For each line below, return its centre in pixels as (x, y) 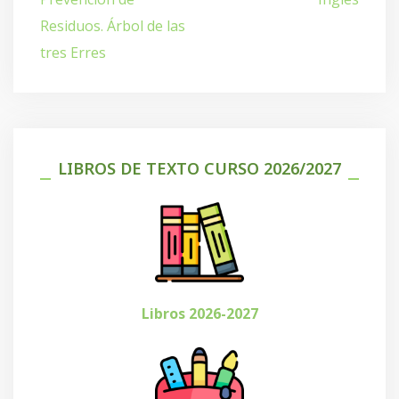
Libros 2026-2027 (199, 313)
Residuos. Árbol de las (113, 25)
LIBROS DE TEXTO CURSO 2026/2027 (199, 168)
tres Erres (73, 52)
